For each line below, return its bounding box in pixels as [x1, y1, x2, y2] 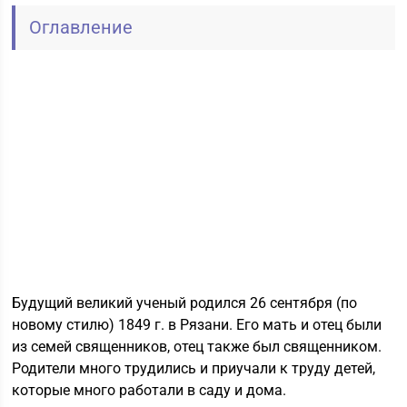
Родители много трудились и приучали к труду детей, [12, 360, 376, 377]
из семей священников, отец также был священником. [12, 338, 382, 355]
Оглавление [29, 16, 134, 38]
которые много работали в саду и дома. [12, 382, 287, 399]
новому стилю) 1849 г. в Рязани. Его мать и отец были [12, 316, 382, 333]
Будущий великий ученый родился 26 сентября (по [12, 294, 358, 312]
